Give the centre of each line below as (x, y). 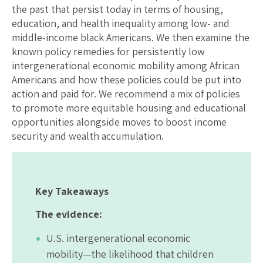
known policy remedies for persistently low (108, 52)
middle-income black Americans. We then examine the (131, 38)
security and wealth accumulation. (88, 136)
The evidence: (69, 214)
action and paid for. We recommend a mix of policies (126, 94)
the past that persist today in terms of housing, (117, 9)
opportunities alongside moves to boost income (119, 122)
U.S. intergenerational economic (118, 238)
